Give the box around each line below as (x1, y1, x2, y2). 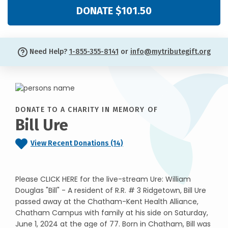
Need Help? (27, 47, 69, 56)
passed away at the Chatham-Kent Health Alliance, (15, 196, 198, 207)
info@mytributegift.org (130, 47, 211, 56)
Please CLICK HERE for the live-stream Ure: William (15, 174, 191, 184)
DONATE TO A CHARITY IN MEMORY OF (15, 105, 158, 114)
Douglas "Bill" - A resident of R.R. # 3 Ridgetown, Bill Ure (15, 185, 206, 195)
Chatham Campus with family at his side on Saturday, (15, 207, 208, 218)
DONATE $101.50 (76, 5, 152, 17)
